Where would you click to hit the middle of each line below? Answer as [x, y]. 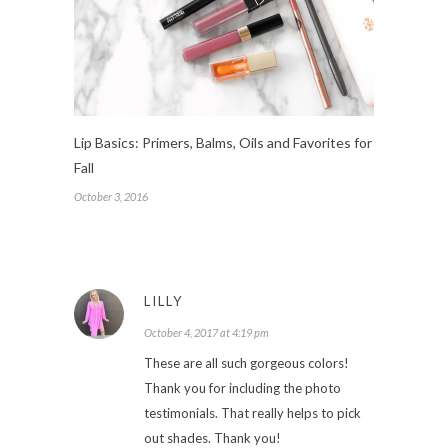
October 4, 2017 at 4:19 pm [206, 332]
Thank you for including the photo [242, 387]
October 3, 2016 [111, 196]
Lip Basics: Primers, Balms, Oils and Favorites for [223, 142]
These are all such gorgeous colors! [246, 362]
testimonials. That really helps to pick [252, 412]
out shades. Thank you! [212, 437]
